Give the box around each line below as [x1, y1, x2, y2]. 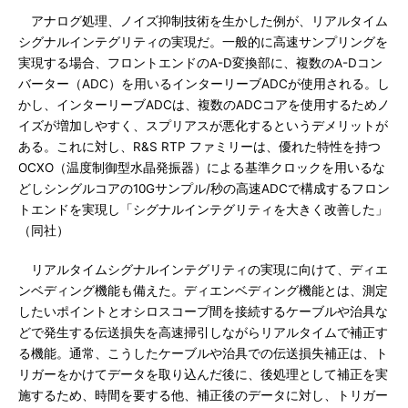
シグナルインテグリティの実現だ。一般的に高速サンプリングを [18, 35, 388, 49]
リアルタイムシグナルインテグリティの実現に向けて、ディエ [18, 262, 388, 277]
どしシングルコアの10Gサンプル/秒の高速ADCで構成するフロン [18, 181, 390, 196]
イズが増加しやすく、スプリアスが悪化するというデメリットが [18, 118, 388, 133]
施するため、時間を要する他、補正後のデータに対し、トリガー [18, 388, 388, 403]
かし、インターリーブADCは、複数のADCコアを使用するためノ [18, 97, 390, 112]
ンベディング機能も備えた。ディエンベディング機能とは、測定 [18, 283, 388, 298]
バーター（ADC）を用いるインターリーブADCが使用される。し [18, 76, 390, 91]
